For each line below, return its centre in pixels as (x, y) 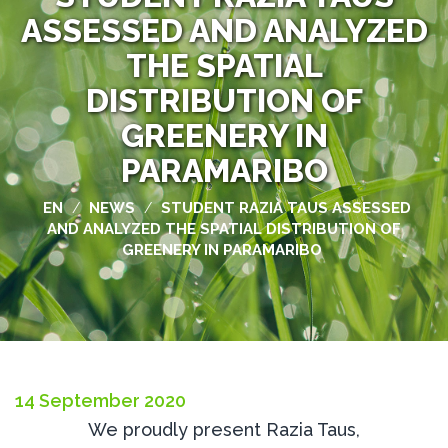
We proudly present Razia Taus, (224, 429)
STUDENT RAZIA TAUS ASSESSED (285, 208)
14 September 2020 (100, 400)
